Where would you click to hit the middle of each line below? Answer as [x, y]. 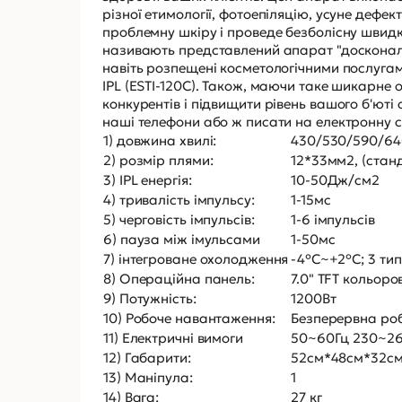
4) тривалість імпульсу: [179, 199]
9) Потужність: [150, 298]
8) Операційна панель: [179, 278]
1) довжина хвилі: [160, 140]
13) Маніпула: [148, 377]
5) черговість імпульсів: [179, 219]
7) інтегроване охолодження [196, 258]
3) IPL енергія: [148, 179]
